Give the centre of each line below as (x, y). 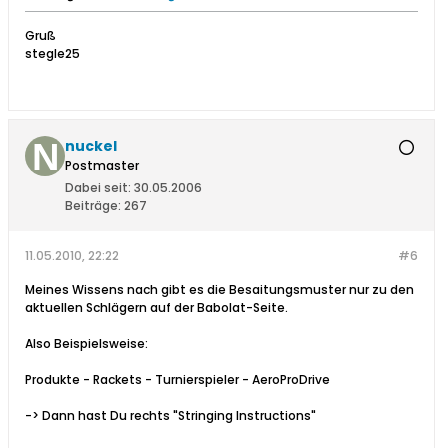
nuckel (91, 146)
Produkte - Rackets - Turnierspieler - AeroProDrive (177, 380)
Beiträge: (93, 206)
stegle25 (52, 54)
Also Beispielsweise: (86, 344)
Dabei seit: (98, 188)
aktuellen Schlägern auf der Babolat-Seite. (156, 308)
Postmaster (102, 166)
